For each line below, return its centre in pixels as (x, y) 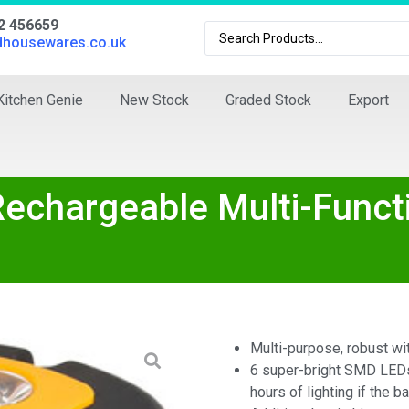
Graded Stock (268, 100)
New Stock (154, 100)
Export (368, 100)
